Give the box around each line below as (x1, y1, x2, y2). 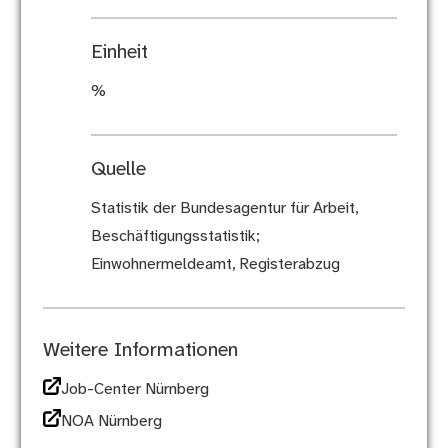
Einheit (90, 42, 148, 64)
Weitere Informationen (42, 340, 238, 362)
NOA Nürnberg (60, 413, 162, 431)
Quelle (90, 159, 146, 181)
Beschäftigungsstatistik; (90, 228, 260, 246)
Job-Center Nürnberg (60, 381, 209, 399)
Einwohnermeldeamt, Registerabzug (90, 256, 340, 274)
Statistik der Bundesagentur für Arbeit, (90, 200, 358, 218)
